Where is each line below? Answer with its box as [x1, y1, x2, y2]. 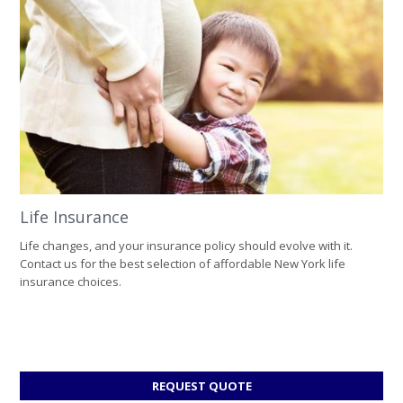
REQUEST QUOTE [151, 378, 252, 395]
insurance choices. [20, 273, 121, 291]
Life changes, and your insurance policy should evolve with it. [20, 237, 353, 255]
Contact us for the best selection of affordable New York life [20, 255, 345, 273]
